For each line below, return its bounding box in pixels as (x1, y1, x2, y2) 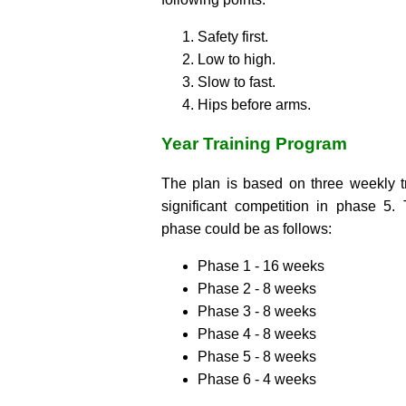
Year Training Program (161, 134, 347, 154)
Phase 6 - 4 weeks (198, 371, 316, 387)
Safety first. (198, 28, 268, 44)
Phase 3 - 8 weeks (198, 303, 316, 319)
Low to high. (198, 51, 275, 67)
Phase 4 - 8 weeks (198, 325, 316, 342)
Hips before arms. (198, 96, 311, 112)
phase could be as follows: (161, 220, 332, 237)
